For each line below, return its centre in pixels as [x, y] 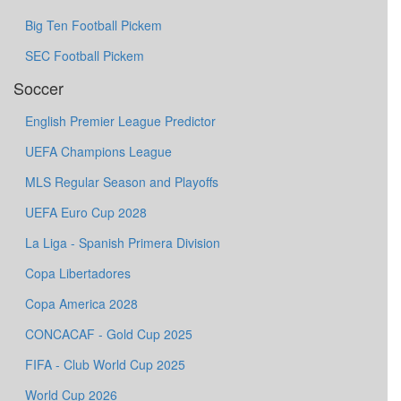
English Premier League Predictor [120, 121]
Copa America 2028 [81, 303]
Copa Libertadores [78, 273]
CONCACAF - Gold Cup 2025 [109, 334]
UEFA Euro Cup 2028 [86, 212]
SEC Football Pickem [85, 55]
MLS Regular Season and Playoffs [122, 182]
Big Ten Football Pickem [94, 25]
